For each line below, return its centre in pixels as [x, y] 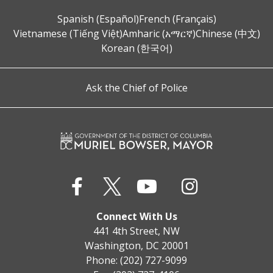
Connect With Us [136, 217]
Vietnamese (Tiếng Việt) [68, 33]
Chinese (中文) [228, 33]
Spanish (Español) [98, 19]
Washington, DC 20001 [136, 246]
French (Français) [177, 19]
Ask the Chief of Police [136, 87]
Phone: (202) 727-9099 [136, 261]
